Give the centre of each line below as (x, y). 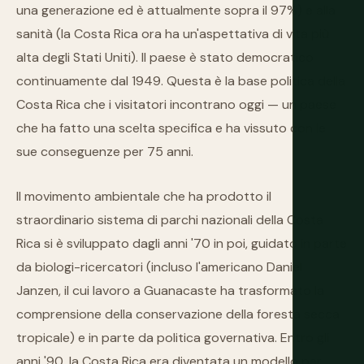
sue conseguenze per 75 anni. (105, 152)
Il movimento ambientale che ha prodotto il (144, 196)
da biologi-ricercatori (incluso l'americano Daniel (159, 267)
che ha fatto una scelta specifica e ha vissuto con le (171, 128)
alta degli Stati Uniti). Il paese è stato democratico (165, 57)
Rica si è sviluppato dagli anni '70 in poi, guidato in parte (182, 243)
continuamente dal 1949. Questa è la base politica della (181, 81)
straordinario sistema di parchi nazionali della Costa (170, 220)
